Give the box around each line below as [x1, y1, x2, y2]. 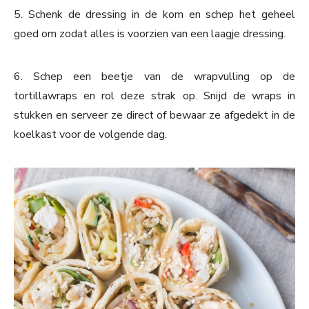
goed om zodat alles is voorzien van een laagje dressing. [14, 26, 286, 41]
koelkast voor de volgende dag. [14, 126, 167, 142]
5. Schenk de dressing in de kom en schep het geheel [14, 6, 295, 22]
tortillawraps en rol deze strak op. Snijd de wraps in [14, 88, 295, 103]
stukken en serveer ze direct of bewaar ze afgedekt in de [14, 107, 295, 123]
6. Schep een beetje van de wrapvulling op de [14, 68, 295, 84]
